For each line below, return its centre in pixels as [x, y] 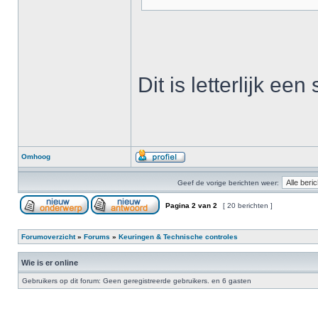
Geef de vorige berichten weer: [228, 183]
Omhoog [36, 157]
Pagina [177, 205]
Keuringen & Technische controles [178, 237]
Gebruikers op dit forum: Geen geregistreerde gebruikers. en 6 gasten [137, 281]
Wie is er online [50, 263]
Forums [97, 237]
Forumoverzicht [48, 237]
